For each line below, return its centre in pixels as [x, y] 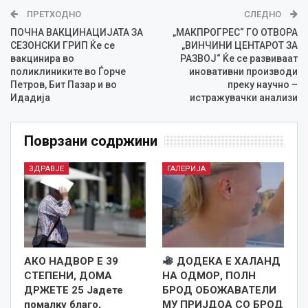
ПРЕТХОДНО [53, 14]
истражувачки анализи [244, 97]
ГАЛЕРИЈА [186, 168]
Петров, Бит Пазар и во [64, 84]
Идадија [30, 97]
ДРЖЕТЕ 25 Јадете [74, 290]
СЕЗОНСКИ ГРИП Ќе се [63, 45]
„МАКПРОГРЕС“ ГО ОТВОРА [235, 32]
